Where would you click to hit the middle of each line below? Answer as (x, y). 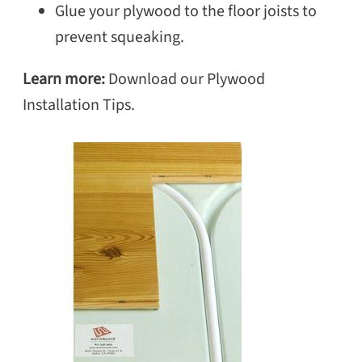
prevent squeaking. (120, 38)
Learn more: (65, 80)
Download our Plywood (187, 80)
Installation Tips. (79, 105)
